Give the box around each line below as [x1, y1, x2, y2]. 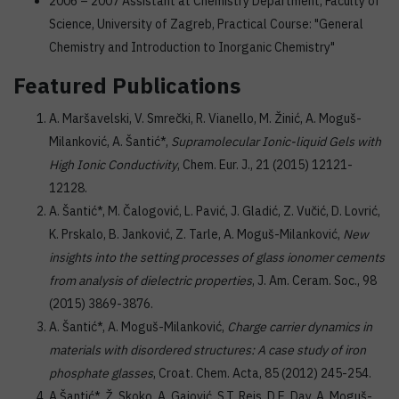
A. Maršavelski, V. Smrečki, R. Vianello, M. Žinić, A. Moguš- [49, 110, 362, 126]
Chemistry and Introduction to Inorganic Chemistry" [49, 39, 335, 55]
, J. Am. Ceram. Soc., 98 [252, 273, 377, 289]
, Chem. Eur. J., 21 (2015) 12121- [177, 157, 353, 173]
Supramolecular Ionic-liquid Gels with [171, 134, 381, 150]
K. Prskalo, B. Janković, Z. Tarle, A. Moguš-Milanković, [49, 226, 343, 242]
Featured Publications [13, 71, 240, 100]
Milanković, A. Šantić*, [49, 134, 171, 150]
